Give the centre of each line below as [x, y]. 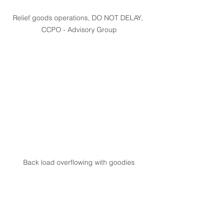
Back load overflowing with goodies [79, 163]
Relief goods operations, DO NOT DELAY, [79, 18]
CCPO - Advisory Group [79, 30]
